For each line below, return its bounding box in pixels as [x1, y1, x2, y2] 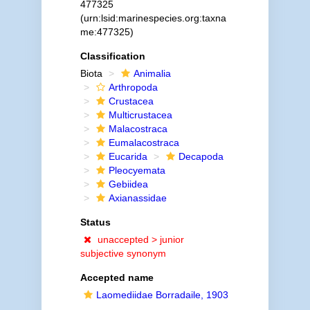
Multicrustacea [108, 109, 172, 120]
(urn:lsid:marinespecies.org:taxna [80, 12, 226, 24]
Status [80, 217, 111, 228]
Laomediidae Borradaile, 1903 [95, 289, 228, 300]
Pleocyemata [108, 165, 165, 176]
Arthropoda [108, 82, 158, 93]
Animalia [133, 68, 171, 79]
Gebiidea [108, 179, 148, 190]
